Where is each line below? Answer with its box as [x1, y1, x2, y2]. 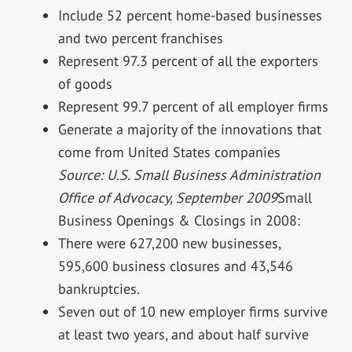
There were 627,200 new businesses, [57, 234, 280, 253]
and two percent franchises [57, 29, 223, 48]
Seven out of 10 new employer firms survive [57, 302, 328, 321]
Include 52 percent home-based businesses [57, 6, 322, 25]
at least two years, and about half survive [57, 325, 309, 344]
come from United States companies [57, 143, 280, 162]
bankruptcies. [57, 280, 140, 299]
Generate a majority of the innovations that [57, 120, 321, 139]
